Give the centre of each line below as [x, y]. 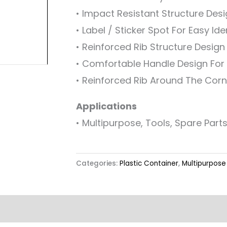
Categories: [98, 163]
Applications [106, 106]
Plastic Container [149, 163]
